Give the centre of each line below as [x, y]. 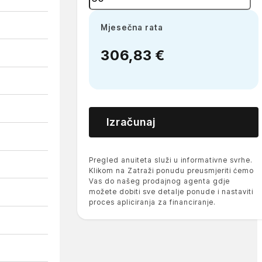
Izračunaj [131, 122]
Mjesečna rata [132, 27]
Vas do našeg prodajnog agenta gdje [159, 181]
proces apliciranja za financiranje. [152, 202]
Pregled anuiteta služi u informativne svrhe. [170, 160]
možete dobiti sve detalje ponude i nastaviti [171, 192]
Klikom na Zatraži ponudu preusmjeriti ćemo [171, 171]
